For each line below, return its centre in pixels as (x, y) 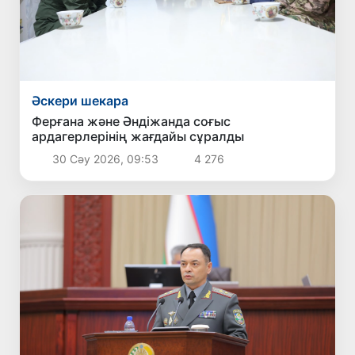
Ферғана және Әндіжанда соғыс (132, 122)
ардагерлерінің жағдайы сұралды (138, 137)
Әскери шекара (80, 101)
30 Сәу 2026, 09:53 (105, 159)
